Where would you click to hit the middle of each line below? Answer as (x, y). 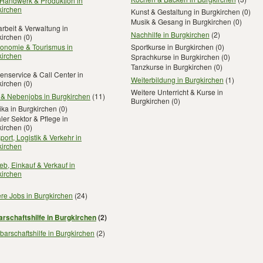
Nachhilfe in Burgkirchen (170, 34)
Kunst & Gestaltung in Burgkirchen (185, 11)
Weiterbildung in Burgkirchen (177, 79)
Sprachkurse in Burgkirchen (175, 57)
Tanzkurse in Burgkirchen (171, 67)
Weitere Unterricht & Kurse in (177, 92)
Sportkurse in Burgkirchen (172, 47)
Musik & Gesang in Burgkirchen (181, 21)
